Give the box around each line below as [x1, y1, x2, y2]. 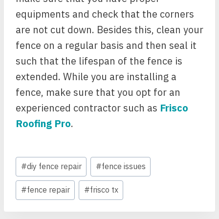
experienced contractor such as [16, 101, 160, 114]
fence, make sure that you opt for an [16, 86, 180, 99]
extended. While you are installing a [16, 70, 176, 83]
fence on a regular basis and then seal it [16, 39, 197, 52]
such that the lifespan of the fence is [16, 54, 182, 67]
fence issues [101, 161, 146, 172]
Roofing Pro [16, 117, 71, 130]
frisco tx [89, 185, 118, 195]
